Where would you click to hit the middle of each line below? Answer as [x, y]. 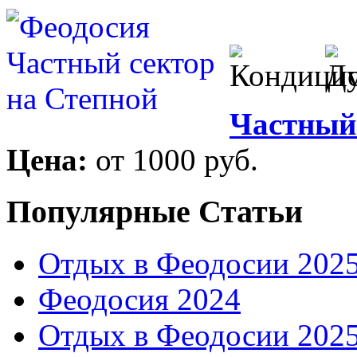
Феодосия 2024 [139, 299]
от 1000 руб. [177, 160]
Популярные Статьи [155, 212]
